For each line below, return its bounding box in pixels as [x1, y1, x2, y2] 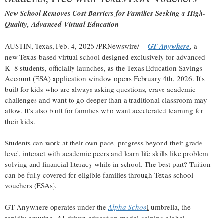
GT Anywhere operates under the [5, 202, 108, 212]
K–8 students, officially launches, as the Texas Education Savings [5, 63, 202, 73]
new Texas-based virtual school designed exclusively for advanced [5, 52, 205, 62]
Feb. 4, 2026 [56, 41, 94, 51]
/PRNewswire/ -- [94, 41, 148, 51]
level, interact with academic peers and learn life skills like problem [5, 148, 208, 159]
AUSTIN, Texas [5, 41, 52, 51]
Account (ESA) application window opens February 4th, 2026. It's [5, 73, 205, 84]
